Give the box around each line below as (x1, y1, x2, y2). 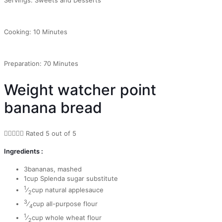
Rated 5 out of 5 (26, 129, 76, 137)
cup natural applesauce (32, 186, 104, 194)
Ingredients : (4, 147, 43, 155)
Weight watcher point (4, 80, 156, 99)
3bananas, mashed (24, 165, 82, 173)
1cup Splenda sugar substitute (24, 174, 118, 183)
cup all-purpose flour (33, 200, 98, 208)
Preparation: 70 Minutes (4, 59, 78, 67)
